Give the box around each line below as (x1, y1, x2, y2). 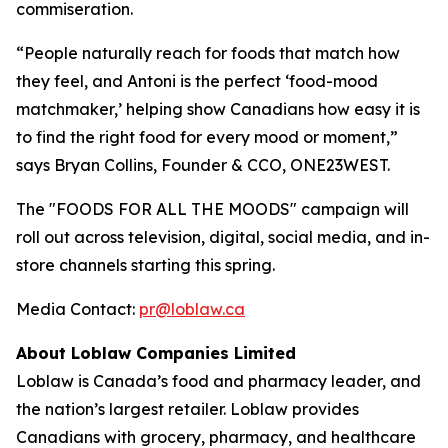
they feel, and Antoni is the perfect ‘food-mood (16, 70, 378, 91)
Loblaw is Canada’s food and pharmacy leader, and (16, 370, 421, 391)
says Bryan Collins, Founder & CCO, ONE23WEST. (16, 154, 390, 175)
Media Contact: (16, 298, 139, 319)
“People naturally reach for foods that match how (16, 42, 400, 63)
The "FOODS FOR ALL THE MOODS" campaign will (16, 198, 409, 219)
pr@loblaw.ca (139, 298, 245, 319)
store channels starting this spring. (16, 254, 275, 275)
